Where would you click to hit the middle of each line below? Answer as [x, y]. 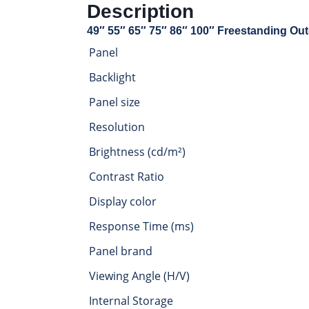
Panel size [114, 102]
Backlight [112, 78]
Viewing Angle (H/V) [139, 276]
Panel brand [121, 251]
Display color [123, 202]
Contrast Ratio [127, 177]
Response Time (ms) [141, 227]
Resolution [117, 127]
